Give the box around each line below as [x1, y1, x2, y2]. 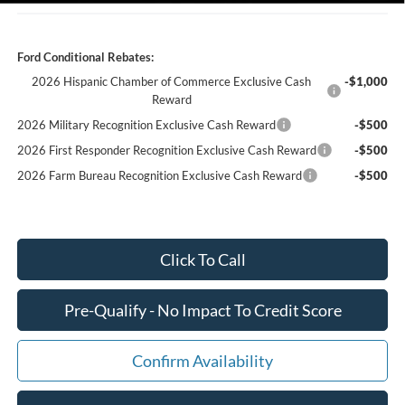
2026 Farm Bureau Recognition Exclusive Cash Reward [16, 167, 302, 183]
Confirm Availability [132, 350, 273, 371]
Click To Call [159, 249, 246, 269]
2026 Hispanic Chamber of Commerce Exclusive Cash [32, 73, 312, 89]
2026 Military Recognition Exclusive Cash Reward [16, 117, 276, 132]
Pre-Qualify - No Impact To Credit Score [63, 299, 342, 320]
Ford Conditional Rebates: [16, 49, 154, 64]
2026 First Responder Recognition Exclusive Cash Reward [16, 142, 316, 157]
